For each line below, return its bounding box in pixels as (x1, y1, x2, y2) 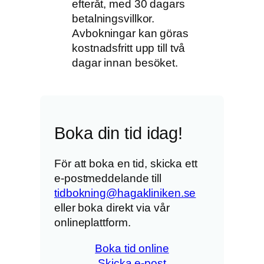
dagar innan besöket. (72, 57, 178, 70)
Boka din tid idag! (54, 123, 183, 143)
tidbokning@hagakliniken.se (54, 187, 196, 200)
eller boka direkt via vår (54, 202, 170, 214)
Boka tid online (95, 242, 169, 255)
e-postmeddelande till (54, 172, 161, 185)
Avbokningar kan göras (72, 27, 189, 40)
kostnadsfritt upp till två (72, 42, 186, 55)
